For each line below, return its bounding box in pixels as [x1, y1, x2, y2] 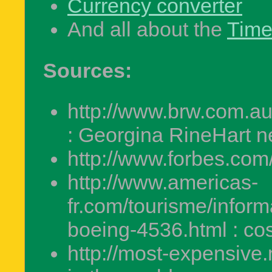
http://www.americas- [67, 171, 258, 194]
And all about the [67, 18, 227, 41]
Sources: [43, 59, 132, 82]
